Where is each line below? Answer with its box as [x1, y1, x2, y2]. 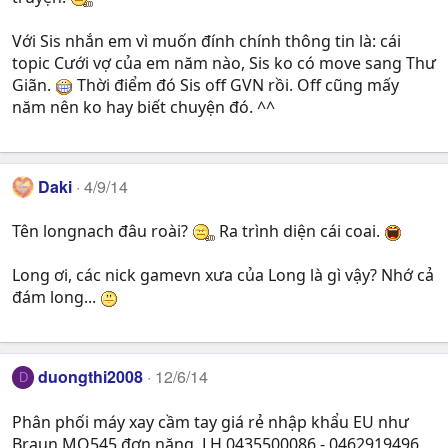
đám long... [12, 286, 100, 309]
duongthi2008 [38, 365, 144, 389]
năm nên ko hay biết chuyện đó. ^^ [12, 95, 275, 118]
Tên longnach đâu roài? [12, 220, 192, 243]
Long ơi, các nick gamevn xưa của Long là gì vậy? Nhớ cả [12, 264, 434, 287]
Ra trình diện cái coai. [215, 220, 384, 243]
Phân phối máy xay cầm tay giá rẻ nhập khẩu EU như [12, 410, 409, 433]
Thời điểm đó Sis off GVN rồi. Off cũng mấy [73, 73, 399, 96]
